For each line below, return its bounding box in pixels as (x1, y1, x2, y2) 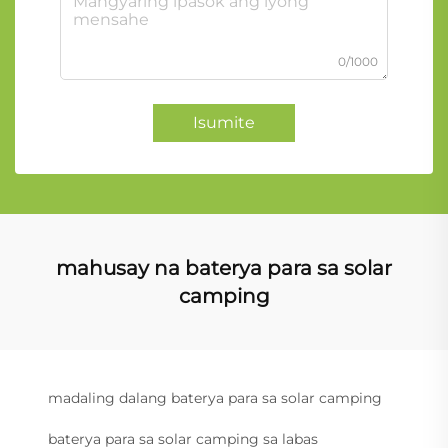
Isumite (193, 112, 255, 132)
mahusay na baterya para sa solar (56, 255, 392, 280)
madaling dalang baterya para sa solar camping (48, 388, 382, 407)
